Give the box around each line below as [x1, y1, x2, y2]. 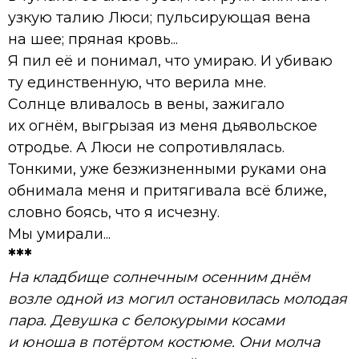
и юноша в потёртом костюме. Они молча [8, 333, 320, 351]
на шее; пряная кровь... [8, 30, 178, 48]
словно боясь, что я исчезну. [8, 203, 220, 221]
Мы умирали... [8, 224, 111, 243]
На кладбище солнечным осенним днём [8, 268, 310, 286]
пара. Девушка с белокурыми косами [8, 311, 284, 329]
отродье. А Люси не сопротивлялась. [8, 138, 284, 156]
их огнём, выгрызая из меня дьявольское [8, 116, 317, 135]
